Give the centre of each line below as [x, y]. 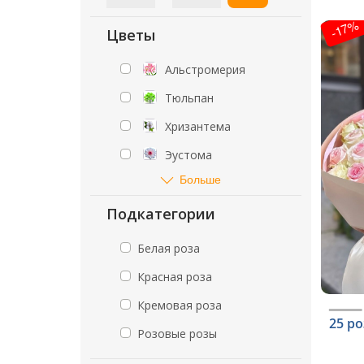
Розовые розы [177, 334]
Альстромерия [205, 69]
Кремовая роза [180, 305]
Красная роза [175, 277]
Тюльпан [189, 98]
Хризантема [198, 126]
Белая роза [169, 248]
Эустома [188, 155]
